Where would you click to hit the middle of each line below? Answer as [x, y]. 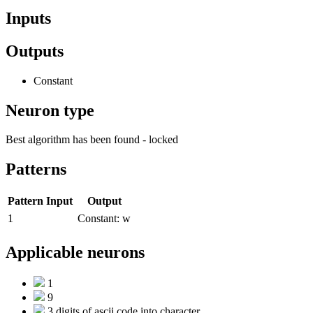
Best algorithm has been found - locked [92, 140]
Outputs [35, 51]
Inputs [28, 18]
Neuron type [50, 110]
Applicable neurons [75, 253]
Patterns [36, 169]
